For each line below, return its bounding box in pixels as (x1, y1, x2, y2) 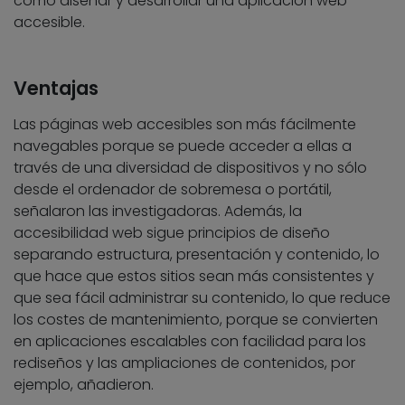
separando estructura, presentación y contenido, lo (14, 243, 380, 265)
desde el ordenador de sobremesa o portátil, (14, 178, 332, 200)
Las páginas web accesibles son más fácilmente (14, 113, 356, 135)
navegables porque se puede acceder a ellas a (14, 135, 352, 156)
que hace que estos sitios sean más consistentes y (14, 265, 374, 287)
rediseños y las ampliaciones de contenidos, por (14, 352, 355, 373)
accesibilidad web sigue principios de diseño (14, 221, 330, 243)
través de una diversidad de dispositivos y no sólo (14, 156, 367, 178)
